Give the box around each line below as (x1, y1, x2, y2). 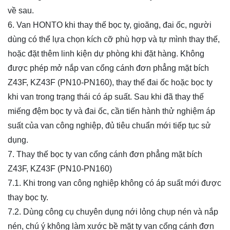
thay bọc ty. (8, 193, 48, 202)
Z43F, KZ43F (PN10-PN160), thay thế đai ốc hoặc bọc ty (8, 78, 213, 87)
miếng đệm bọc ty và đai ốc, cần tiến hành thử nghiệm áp (8, 107, 215, 116)
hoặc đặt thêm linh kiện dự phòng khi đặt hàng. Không (8, 49, 204, 59)
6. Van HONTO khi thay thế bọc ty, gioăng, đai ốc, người (8, 21, 212, 30)
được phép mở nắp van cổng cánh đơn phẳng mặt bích (8, 64, 209, 73)
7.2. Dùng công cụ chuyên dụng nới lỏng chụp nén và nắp (8, 207, 218, 217)
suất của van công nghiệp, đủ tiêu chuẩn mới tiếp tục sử (8, 121, 211, 130)
